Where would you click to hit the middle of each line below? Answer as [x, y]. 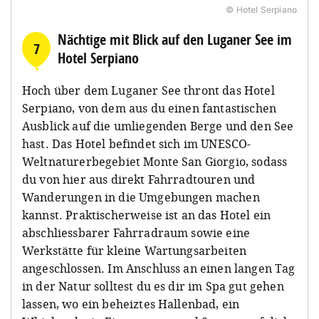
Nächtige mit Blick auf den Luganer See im [175, 39]
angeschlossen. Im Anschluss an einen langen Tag [159, 268]
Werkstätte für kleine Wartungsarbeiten [135, 250]
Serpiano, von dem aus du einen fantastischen [150, 108]
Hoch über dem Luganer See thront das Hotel [148, 90]
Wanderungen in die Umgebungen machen [141, 197]
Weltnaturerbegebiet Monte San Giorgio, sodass [155, 161]
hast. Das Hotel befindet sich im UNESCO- [137, 143]
